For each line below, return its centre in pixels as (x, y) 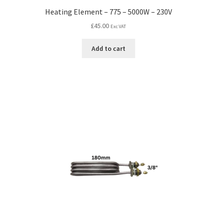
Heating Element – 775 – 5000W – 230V (108, 11)
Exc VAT (118, 27)
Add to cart (108, 48)
